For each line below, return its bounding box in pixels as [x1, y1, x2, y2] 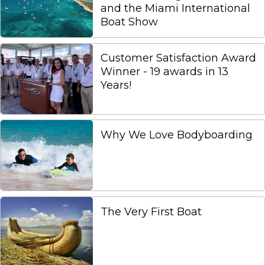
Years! [101, 79, 132, 92]
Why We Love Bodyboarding [101, 128, 253, 141]
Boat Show [101, 15, 159, 29]
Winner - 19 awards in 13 [101, 65, 229, 78]
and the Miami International [101, 2, 251, 15]
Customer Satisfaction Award [101, 51, 257, 64]
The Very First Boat [101, 205, 202, 218]
